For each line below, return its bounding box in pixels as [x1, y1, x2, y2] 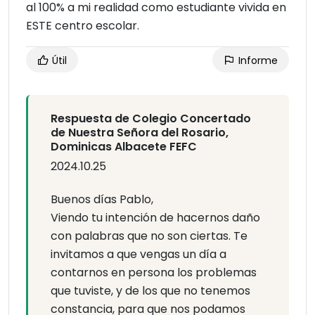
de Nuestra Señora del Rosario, [51, 124, 229, 141]
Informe [236, 53, 278, 68]
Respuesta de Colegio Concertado [51, 110, 251, 127]
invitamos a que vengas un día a [51, 246, 226, 263]
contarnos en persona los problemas [51, 264, 257, 281]
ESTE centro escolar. [26, 18, 139, 34]
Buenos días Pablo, [51, 191, 153, 208]
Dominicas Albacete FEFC [51, 139, 197, 155]
